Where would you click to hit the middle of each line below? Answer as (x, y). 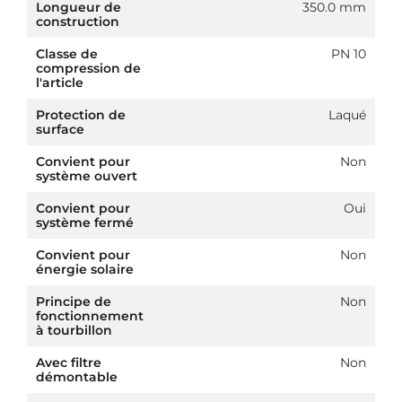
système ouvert (87, 176)
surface (60, 130)
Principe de (74, 302)
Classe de (67, 54)
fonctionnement (90, 316)
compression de (88, 69)
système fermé (85, 223)
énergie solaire (85, 270)
